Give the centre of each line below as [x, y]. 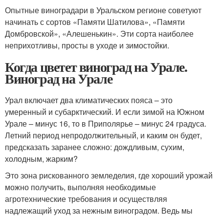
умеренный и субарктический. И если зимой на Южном [105, 111]
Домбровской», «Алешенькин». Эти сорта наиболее [99, 33]
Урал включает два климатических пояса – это [89, 100]
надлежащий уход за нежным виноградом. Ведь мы [99, 210]
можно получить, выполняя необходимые [80, 187]
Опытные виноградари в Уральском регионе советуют [103, 10]
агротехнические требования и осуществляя [86, 198]
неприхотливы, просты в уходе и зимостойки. [87, 45]
